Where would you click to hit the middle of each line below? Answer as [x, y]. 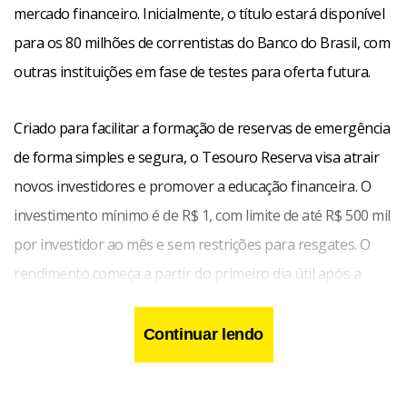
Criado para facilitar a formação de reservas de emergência [202, 128]
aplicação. [45, 302]
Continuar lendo [203, 334]
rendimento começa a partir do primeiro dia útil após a [188, 273]
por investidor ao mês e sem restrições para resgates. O [192, 244]
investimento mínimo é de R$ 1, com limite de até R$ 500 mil [202, 215]
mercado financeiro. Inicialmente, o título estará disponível [199, 13]
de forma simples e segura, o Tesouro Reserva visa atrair [197, 157]
